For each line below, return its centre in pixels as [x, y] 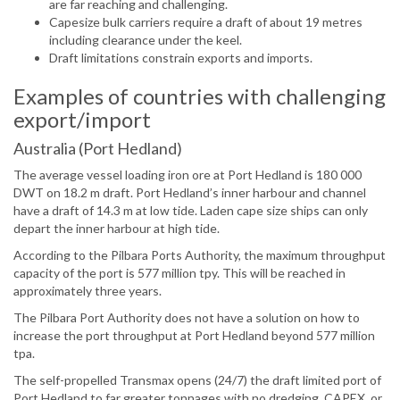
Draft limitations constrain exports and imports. [181, 58]
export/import [82, 120]
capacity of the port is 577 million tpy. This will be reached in [179, 273]
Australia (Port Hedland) [98, 149]
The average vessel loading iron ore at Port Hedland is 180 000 [187, 175]
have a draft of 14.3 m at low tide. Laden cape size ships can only [191, 211]
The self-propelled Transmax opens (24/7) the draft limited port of [197, 380]
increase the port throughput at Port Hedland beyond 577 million [194, 336]
